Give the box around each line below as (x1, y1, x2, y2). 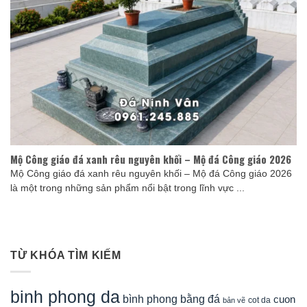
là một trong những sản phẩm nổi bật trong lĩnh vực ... (10, 183, 245, 194)
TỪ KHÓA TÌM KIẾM (10, 249, 121, 261)
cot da (248, 295, 271, 306)
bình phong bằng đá (123, 293, 220, 306)
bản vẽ (223, 296, 245, 305)
